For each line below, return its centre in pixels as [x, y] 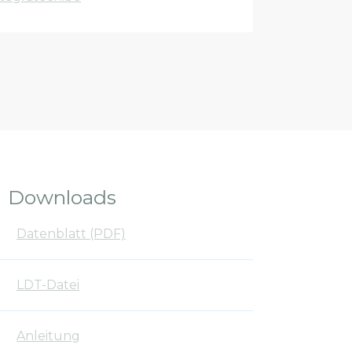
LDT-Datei [48, 284]
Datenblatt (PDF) [71, 233]
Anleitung [49, 335]
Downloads [62, 197]
